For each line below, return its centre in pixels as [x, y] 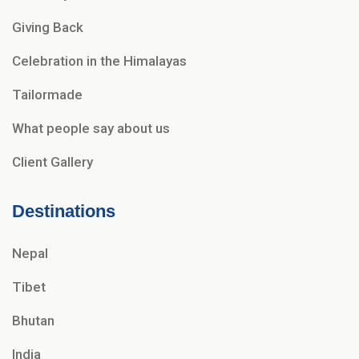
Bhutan [33, 321]
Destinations [64, 212]
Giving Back [48, 28]
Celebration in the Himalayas [99, 61]
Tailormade [47, 95]
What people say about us [91, 129]
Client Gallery [52, 162]
